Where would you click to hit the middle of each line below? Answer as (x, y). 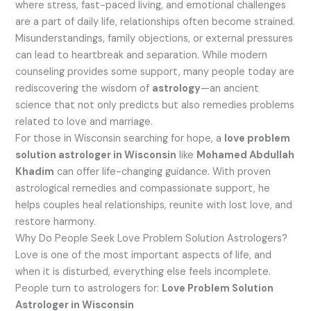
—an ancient (230, 89)
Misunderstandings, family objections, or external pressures (154, 39)
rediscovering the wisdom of (84, 89)
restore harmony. (56, 222)
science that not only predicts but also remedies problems (155, 106)
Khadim (35, 172)
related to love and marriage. (84, 122)
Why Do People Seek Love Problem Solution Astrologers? (152, 239)
